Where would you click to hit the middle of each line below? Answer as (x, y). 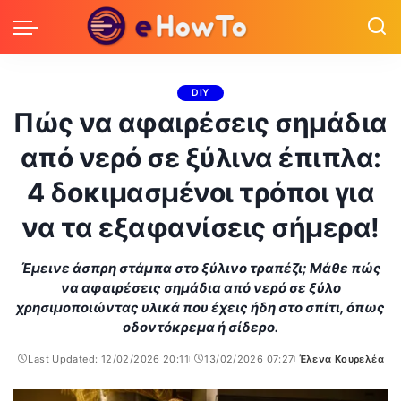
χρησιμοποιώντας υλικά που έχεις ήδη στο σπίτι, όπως (200, 307)
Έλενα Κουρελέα (341, 359)
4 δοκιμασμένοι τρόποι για (200, 192)
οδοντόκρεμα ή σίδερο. (200, 327)
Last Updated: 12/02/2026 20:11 (108, 359)
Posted (311, 366)
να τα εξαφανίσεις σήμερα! (200, 227)
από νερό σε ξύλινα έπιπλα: (200, 158)
